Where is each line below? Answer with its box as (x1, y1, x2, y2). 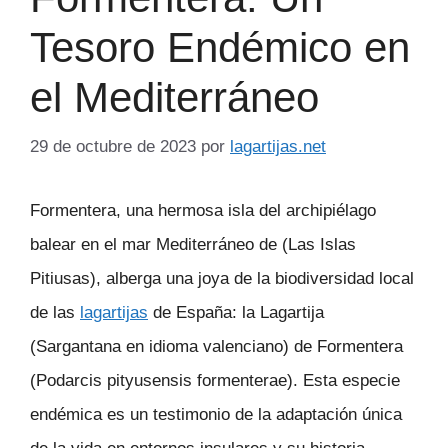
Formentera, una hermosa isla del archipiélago (30, 200, 376, 220)
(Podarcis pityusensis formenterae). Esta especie (30, 370, 400, 390)
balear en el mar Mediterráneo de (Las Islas (30, 234, 356, 254)
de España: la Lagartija (148, 302, 324, 322)
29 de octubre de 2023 (30, 136, 196, 156)
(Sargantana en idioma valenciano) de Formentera (30, 336, 403, 356)
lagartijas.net (230, 136, 326, 156)
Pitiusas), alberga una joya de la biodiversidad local (30, 268, 414, 288)
